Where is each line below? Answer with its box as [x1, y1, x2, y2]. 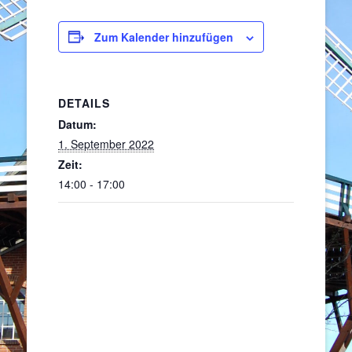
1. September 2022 [58, 135, 154, 152]
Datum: [58, 115, 97, 132]
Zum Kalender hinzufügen [94, 28, 233, 45]
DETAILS [58, 94, 110, 111]
